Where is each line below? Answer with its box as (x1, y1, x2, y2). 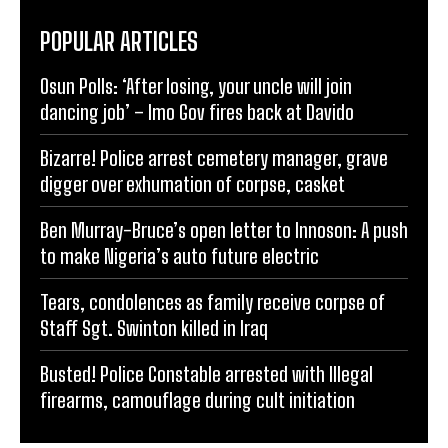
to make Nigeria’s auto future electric (40, 243, 319, 268)
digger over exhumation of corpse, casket (40, 171, 345, 196)
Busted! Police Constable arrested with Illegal (40, 361, 373, 386)
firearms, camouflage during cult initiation (40, 387, 355, 412)
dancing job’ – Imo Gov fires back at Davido (40, 99, 354, 124)
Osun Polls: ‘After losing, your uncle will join (40, 73, 352, 98)
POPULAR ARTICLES (40, 26, 198, 56)
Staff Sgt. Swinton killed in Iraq (40, 315, 268, 340)
